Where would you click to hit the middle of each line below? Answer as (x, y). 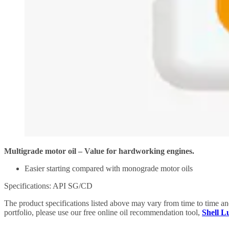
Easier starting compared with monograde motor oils (109, 168)
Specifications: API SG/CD (48, 186)
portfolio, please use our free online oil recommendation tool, (103, 212)
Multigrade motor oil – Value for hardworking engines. (99, 151)
